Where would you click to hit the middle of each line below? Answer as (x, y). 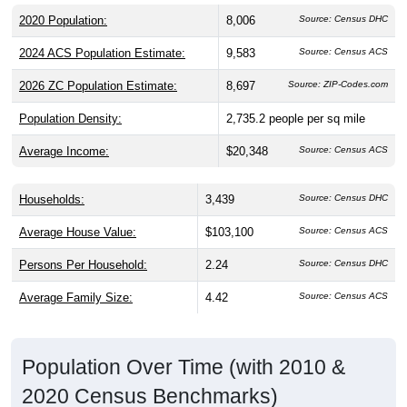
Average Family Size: (76, 297)
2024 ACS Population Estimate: (102, 53)
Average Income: (64, 151)
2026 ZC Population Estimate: (98, 85)
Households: (52, 199)
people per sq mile (317, 118)
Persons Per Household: (83, 264)
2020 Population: (63, 20)
